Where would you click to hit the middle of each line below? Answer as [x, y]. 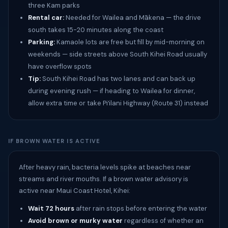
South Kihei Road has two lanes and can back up [118, 79]
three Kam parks [54, 5]
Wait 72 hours [51, 208]
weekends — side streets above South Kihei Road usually [118, 54]
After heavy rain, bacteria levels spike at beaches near [105, 167]
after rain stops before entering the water [141, 208]
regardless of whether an [163, 221]
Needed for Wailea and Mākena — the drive [133, 18]
